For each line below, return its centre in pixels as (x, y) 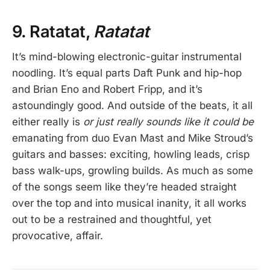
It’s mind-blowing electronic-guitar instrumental (127, 57)
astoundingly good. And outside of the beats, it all (132, 106)
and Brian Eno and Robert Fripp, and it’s (107, 89)
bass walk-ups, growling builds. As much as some (133, 171)
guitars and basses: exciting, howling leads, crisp (131, 155)
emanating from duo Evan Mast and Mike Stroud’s (133, 138)
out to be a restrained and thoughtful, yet (112, 220)
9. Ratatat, (53, 31)
